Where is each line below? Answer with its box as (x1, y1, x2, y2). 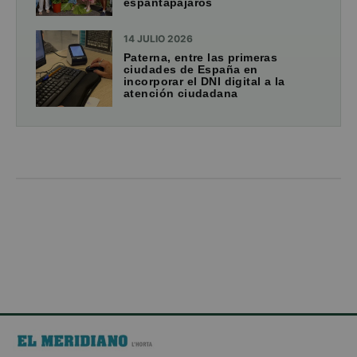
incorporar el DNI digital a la (124, 75, 285, 88)
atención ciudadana (124, 87, 238, 100)
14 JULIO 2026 (124, 33, 193, 45)
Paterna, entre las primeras (124, 51, 278, 65)
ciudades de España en (124, 63, 258, 76)
